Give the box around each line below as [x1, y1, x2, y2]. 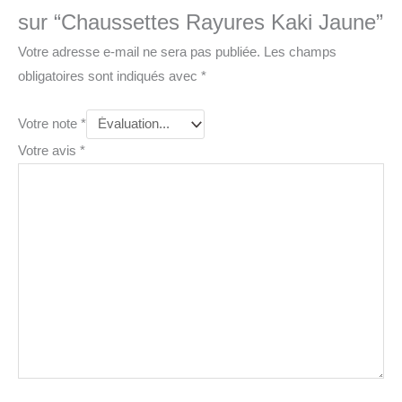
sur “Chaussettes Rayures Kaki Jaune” [18, 10, 383, 34]
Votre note [18, 117, 81, 132]
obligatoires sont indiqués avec [18, 68, 201, 83]
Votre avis [18, 143, 80, 158]
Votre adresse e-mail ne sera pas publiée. [18, 44, 260, 59]
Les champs [264, 44, 336, 59]
